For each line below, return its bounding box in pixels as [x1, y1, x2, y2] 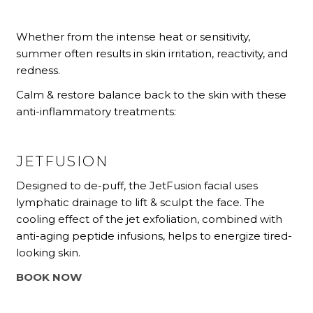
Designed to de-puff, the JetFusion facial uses [16, 178, 259, 192]
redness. [16, 63, 61, 77]
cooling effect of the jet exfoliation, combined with [16, 212, 283, 226]
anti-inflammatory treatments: [16, 105, 177, 119]
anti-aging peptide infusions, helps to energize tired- [16, 228, 293, 242]
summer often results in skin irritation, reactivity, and [16, 46, 289, 60]
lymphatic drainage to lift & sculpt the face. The [16, 195, 265, 209]
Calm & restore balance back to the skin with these [16, 88, 287, 102]
